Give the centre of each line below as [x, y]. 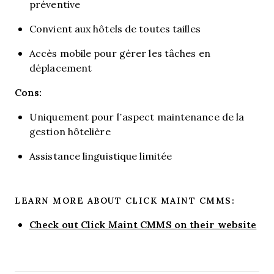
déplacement [61, 68]
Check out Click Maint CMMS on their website [143, 224]
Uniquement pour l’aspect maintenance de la [137, 117]
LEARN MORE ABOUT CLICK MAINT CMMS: [125, 200]
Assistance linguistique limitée [101, 156]
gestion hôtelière [70, 131]
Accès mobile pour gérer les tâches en [120, 53]
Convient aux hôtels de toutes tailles [115, 28]
